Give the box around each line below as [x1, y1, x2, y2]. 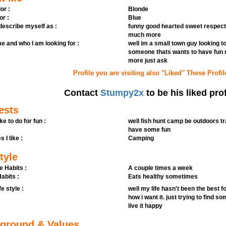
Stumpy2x [100, 88, 144, 98]
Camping [128, 135, 154, 142]
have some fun [128, 126, 171, 133]
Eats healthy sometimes [128, 173, 198, 180]
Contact [64, 88, 101, 98]
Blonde [128, 6, 148, 13]
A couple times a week [128, 164, 193, 172]
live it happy [128, 202, 162, 209]
